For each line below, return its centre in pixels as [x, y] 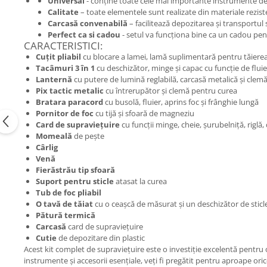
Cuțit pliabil [58, 57]
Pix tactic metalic [70, 91]
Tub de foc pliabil [69, 193]
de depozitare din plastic [101, 238]
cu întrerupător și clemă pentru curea [170, 91]
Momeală [54, 136]
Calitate [63, 12]
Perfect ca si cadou [84, 35]
